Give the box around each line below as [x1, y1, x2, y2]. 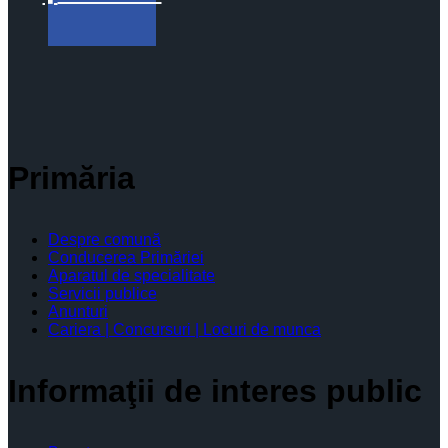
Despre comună [48, 231, 161, 249]
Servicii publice [48, 285, 157, 303]
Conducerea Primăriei [48, 249, 204, 267]
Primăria [8, 160, 135, 197]
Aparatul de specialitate [48, 267, 215, 285]
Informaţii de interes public [8, 373, 422, 410]
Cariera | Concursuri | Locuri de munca [48, 321, 321, 339]
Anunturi [48, 303, 108, 321]
